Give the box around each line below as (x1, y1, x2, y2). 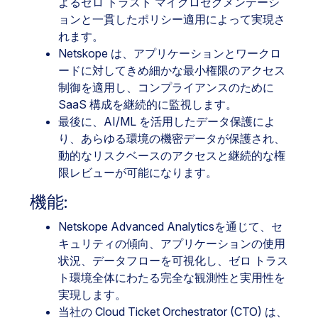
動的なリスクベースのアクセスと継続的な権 (58, 148, 285, 163)
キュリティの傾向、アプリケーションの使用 (58, 236, 285, 251)
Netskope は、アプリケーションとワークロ (58, 46, 281, 60)
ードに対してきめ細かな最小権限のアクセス (58, 63, 285, 77)
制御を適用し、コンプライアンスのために (58, 80, 274, 94)
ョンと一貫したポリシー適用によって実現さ (58, 12, 285, 26)
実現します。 (58, 287, 126, 302)
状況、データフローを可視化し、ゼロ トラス (58, 253, 288, 268)
